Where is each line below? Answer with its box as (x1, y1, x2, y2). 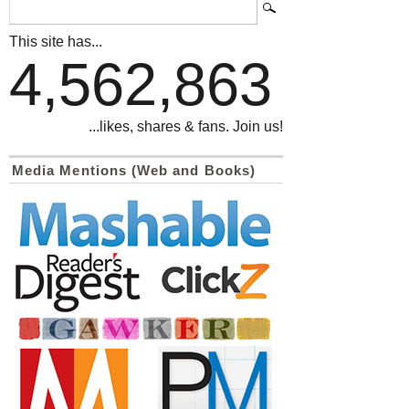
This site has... (9, 33, 102, 49)
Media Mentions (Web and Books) (12, 162, 256, 178)
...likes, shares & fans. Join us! (89, 118, 283, 134)
